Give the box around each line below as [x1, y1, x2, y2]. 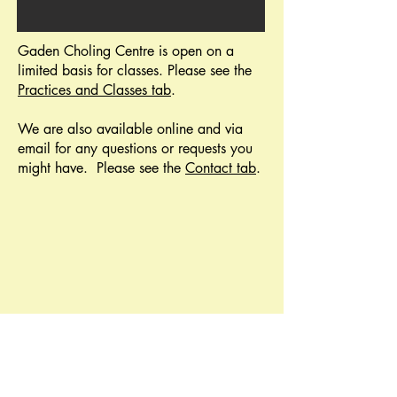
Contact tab [185, 159, 256, 177]
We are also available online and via [18, 120, 243, 138]
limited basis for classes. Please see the [18, 61, 252, 80]
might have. [18, 159, 88, 177]
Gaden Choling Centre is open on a [18, 42, 234, 60]
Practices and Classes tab [18, 81, 171, 99]
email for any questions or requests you [18, 139, 253, 158]
